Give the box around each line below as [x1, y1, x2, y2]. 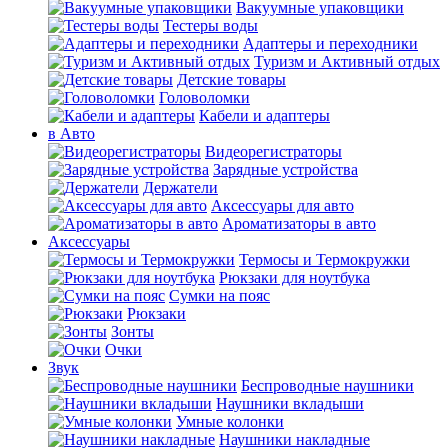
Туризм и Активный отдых [254, 53, 440, 70]
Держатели [143, 179, 218, 196]
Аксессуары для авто [211, 197, 354, 214]
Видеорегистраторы [205, 143, 342, 160]
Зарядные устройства [213, 161, 358, 178]
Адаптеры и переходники [243, 35, 418, 52]
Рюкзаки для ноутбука [219, 269, 370, 286]
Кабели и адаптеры [199, 107, 330, 124]
